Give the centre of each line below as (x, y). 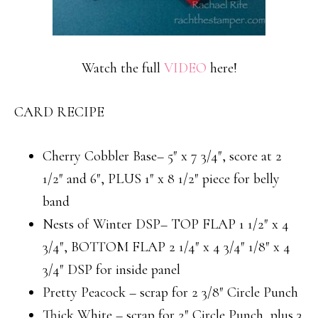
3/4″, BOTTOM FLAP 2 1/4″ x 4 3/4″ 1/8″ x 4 (166, 247)
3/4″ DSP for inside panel (111, 270)
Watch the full (122, 68)
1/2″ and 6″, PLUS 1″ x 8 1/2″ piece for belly (161, 179)
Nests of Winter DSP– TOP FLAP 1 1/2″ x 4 (166, 224)
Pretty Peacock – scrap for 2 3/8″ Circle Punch (170, 292)
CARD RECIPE (59, 112)
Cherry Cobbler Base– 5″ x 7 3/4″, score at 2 (162, 156)
